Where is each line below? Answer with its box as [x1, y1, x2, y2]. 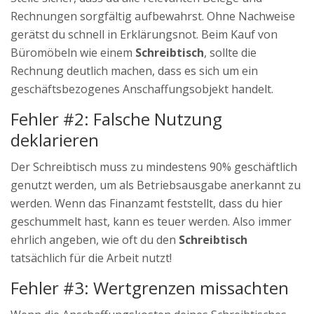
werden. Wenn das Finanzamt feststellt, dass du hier [11, 196, 282, 212]
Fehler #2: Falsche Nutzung [11, 107, 222, 131]
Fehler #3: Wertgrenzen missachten [11, 276, 289, 300]
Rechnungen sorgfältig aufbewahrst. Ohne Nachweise [11, 8, 295, 25]
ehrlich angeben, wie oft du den [11, 232, 179, 248]
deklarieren [11, 128, 99, 152]
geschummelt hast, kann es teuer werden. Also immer [11, 214, 292, 230]
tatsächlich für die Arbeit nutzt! [11, 250, 172, 266]
